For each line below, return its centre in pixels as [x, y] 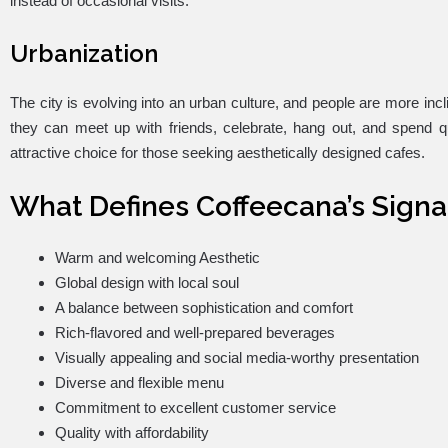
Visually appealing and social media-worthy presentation [237, 357]
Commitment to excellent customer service [195, 407]
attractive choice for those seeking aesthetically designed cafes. [217, 152]
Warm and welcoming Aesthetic [157, 257]
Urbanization [84, 53]
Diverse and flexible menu [139, 382]
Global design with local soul [147, 282]
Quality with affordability [132, 432]
